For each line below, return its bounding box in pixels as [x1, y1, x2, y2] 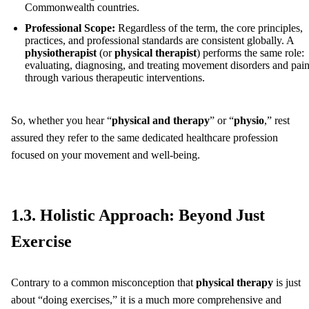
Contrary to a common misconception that [11, 276, 196, 288]
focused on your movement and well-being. [11, 148, 200, 161]
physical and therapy [112, 114, 210, 126]
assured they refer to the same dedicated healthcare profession [11, 131, 278, 143]
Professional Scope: [25, 21, 115, 34]
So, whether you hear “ [11, 114, 112, 126]
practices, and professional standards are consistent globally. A [25, 34, 294, 46]
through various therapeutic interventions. [25, 71, 205, 83]
